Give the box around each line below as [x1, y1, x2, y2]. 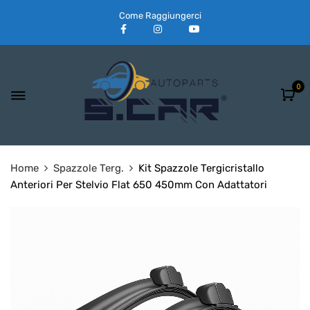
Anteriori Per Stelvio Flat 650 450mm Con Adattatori [10, 179, 267, 192]
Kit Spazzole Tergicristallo [138, 162, 264, 175]
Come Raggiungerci [119, 10, 201, 21]
